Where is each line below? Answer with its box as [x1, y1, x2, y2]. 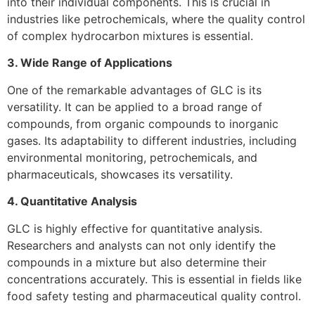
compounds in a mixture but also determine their [7, 255, 266, 269]
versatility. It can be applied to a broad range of [7, 99, 262, 114]
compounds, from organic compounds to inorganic [7, 116, 278, 131]
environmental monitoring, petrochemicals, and [7, 150, 257, 165]
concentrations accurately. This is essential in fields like [7, 271, 302, 286]
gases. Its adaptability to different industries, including [7, 133, 297, 148]
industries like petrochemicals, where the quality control [7, 12, 305, 27]
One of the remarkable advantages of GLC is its [7, 82, 262, 97]
